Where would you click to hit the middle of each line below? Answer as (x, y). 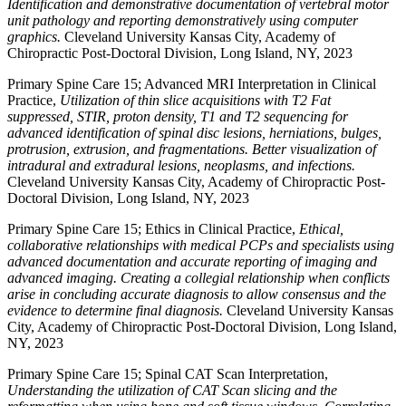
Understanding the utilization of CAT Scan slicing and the (172, 390)
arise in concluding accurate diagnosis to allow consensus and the (197, 294)
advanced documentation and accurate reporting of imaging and (192, 261)
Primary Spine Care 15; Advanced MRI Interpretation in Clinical (192, 84)
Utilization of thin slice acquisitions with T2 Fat (195, 100)
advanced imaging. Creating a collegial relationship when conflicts (198, 278)
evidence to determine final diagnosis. (117, 310)
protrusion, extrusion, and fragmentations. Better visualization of (192, 149)
